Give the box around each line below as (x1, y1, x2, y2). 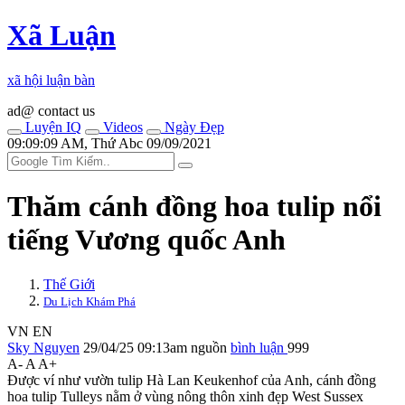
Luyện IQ (22, 118, 81, 135)
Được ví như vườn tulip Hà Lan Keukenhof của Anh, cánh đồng (7, 372, 376, 388)
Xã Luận (7, 19, 116, 52)
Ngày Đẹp (161, 118, 224, 135)
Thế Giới (43, 276, 95, 292)
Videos (99, 118, 143, 135)
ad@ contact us (7, 102, 95, 118)
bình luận (231, 339, 287, 355)
